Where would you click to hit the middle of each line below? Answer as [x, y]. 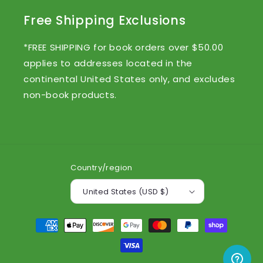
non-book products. [70, 95]
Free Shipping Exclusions [105, 21]
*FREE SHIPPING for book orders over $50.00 [124, 48]
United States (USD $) [126, 191]
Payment [41, 220]
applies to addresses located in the [108, 63]
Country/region [102, 168]
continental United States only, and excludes [129, 79]
